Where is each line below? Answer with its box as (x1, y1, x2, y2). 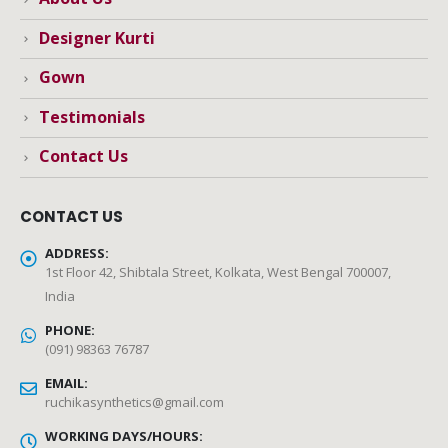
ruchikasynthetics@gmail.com (45, 392, 224, 411)
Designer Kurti (39, 26, 155, 49)
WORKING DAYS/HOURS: (45, 426, 203, 445)
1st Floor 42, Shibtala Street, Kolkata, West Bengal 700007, (45, 262, 391, 281)
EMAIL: (45, 373, 88, 392)
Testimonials (39, 105, 145, 128)
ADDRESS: (45, 243, 109, 262)
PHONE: (45, 320, 95, 339)
